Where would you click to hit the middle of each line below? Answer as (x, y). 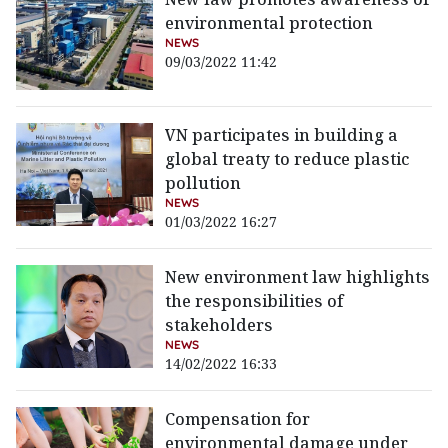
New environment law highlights (298, 277)
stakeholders (219, 325)
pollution (203, 183)
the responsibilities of (254, 301)
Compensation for (238, 419)
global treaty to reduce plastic (287, 159)
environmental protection (269, 23)
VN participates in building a (282, 135)
